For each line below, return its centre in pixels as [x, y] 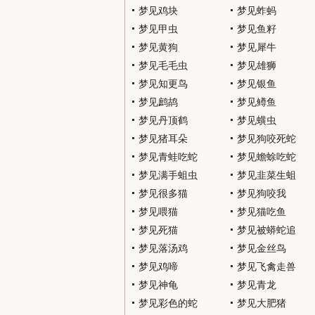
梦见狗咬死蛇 [266, 139]
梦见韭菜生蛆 [266, 175]
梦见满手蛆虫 [168, 175]
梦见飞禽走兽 [266, 266]
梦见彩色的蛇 [168, 303]
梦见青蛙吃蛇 [168, 157]
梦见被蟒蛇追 [266, 230]
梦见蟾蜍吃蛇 [266, 157]
